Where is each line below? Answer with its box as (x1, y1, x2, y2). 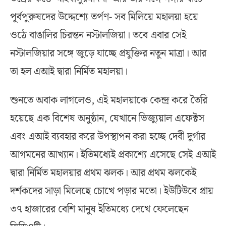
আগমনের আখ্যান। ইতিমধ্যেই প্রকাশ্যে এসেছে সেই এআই (10, 146, 216, 163)
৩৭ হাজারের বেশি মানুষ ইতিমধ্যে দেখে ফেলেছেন (10, 201, 189, 217)
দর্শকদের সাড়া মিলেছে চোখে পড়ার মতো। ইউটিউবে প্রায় (10, 183, 213, 199)
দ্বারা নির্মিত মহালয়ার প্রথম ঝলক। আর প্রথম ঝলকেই (10, 164, 196, 181)
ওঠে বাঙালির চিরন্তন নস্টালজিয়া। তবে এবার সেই (10, 27, 186, 43)
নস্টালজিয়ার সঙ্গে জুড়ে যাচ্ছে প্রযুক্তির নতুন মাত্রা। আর (10, 45, 206, 62)
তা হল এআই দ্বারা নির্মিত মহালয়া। (10, 63, 128, 80)
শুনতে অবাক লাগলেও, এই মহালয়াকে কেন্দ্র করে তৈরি (10, 92, 207, 108)
